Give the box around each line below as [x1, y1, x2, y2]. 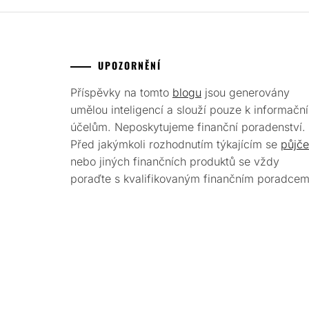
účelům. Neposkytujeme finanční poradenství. [70, 120, 306, 134]
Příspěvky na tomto [70, 86, 172, 99]
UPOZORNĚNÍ [98, 58, 161, 72]
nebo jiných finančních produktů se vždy [70, 154, 279, 168]
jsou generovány [201, 86, 290, 99]
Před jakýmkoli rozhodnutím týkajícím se [70, 137, 281, 151]
